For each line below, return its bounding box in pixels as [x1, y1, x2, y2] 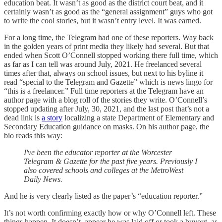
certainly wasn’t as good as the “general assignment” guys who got [4, 7, 213, 16]
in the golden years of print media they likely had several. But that [4, 42, 209, 51]
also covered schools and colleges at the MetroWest [24, 166, 183, 174]
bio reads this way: [4, 131, 62, 140]
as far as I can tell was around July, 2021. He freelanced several [4, 59, 202, 68]
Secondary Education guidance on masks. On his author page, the [4, 122, 209, 131]
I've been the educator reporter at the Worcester [24, 148, 172, 157]
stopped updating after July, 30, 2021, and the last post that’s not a [4, 104, 209, 113]
